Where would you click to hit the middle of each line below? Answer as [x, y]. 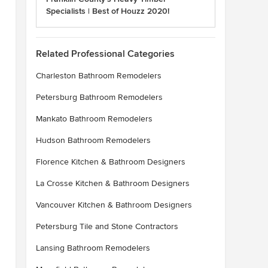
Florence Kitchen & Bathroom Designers [111, 162]
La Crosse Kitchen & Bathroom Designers [113, 183]
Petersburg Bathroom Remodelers [99, 97]
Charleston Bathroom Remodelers [99, 76]
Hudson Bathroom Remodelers [93, 140]
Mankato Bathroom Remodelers [94, 119]
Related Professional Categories [105, 54]
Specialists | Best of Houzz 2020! [108, 11]
